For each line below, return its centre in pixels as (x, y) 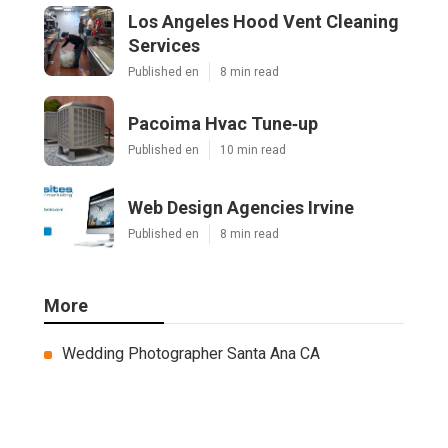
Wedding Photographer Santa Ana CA (191, 354)
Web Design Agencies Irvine (241, 208)
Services (164, 46)
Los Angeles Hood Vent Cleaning (263, 22)
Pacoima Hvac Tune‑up (223, 124)
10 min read (253, 150)
